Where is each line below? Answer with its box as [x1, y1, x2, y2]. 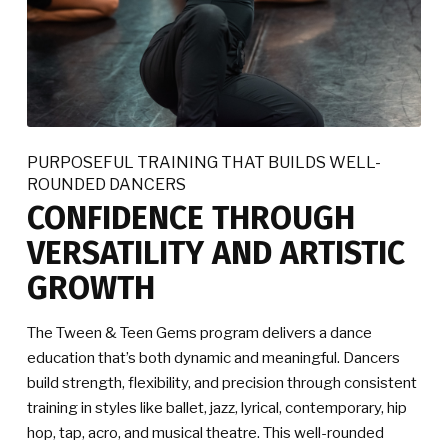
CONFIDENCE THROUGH [27, 198, 355, 237]
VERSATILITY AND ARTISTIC [27, 233, 405, 272]
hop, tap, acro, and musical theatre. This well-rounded [27, 423, 384, 442]
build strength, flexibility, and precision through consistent [27, 373, 417, 392]
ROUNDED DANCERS [27, 174, 186, 194]
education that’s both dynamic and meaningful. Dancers [27, 348, 400, 367]
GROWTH [27, 268, 155, 307]
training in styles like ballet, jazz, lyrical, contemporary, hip [27, 398, 407, 417]
